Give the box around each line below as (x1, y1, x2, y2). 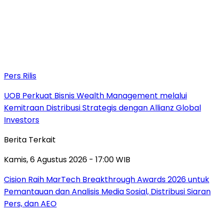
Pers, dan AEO (4, 198, 57, 209)
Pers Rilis (4, 70, 36, 81)
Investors (4, 114, 39, 125)
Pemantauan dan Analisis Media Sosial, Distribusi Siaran (4, 186, 211, 197)
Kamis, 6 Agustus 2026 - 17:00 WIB (4, 154, 130, 165)
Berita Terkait (4, 134, 56, 145)
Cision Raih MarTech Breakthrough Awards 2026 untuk (4, 173, 209, 185)
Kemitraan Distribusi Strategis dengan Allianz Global (4, 102, 201, 113)
